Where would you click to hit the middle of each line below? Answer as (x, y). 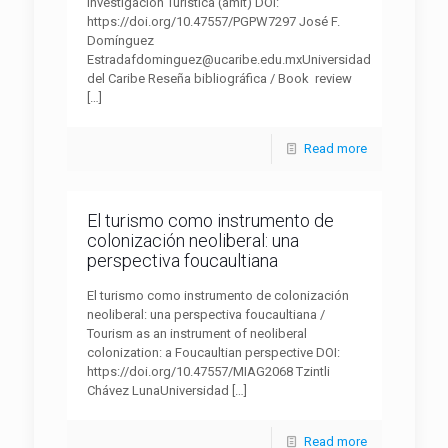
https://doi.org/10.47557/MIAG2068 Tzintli (208, 371)
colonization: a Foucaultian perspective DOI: (213, 352)
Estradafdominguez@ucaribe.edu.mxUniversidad (228, 59)
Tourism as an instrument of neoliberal (196, 333)
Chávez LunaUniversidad (157, 390)
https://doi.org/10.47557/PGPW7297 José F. (213, 21)
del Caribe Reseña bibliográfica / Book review (219, 78)
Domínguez (120, 40)
